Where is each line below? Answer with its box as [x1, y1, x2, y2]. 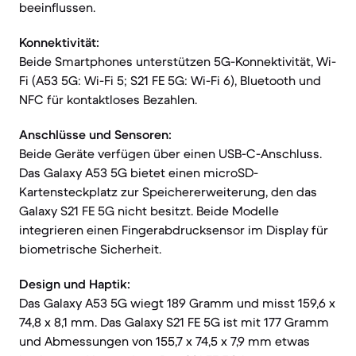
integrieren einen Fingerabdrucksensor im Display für [19, 222, 328, 238]
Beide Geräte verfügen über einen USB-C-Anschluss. [19, 145, 322, 161]
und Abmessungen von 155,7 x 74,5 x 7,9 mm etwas [19, 333, 310, 349]
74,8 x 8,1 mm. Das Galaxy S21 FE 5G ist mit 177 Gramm [19, 314, 329, 330]
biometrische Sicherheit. [19, 241, 161, 257]
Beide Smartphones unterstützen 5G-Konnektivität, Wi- [19, 53, 336, 69]
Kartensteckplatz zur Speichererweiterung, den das [19, 184, 317, 199]
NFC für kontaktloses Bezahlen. [19, 91, 197, 107]
